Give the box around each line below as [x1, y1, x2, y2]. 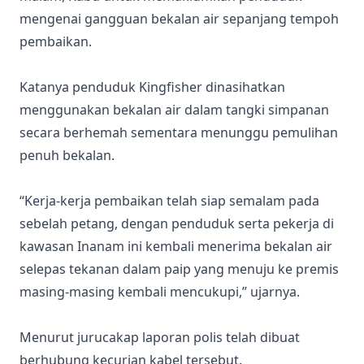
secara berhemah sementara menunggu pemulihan [19, 123, 338, 141]
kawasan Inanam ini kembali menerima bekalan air [19, 237, 332, 255]
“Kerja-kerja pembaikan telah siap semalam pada [19, 192, 319, 210]
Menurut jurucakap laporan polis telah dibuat [19, 328, 300, 346]
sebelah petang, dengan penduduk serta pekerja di [19, 214, 334, 232]
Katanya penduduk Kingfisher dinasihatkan [19, 78, 285, 96]
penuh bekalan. [19, 146, 115, 164]
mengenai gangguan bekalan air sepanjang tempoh [19, 10, 339, 28]
